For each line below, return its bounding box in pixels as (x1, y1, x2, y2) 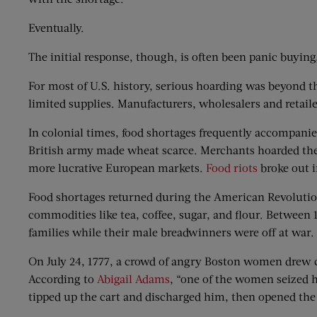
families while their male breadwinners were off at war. (28, 225, 314, 238)
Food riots (206, 161, 258, 174)
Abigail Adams (97, 272, 170, 285)
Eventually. (28, 21, 84, 34)
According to (28, 272, 97, 285)
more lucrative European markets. (28, 161, 206, 174)
